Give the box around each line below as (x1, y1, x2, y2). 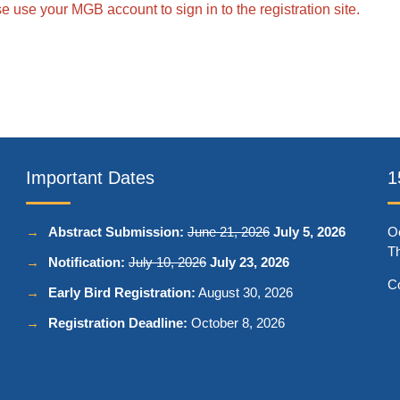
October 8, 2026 (187, 315, 285, 330)
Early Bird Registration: (48, 285, 196, 300)
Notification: (48, 254, 125, 270)
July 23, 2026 (210, 254, 289, 270)
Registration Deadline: (48, 315, 187, 330)
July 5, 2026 (273, 224, 346, 239)
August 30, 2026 (196, 285, 293, 300)
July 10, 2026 (129, 254, 206, 270)
